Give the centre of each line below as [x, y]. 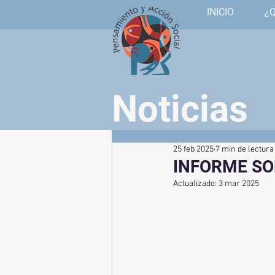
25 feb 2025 [193, 149]
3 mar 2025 [239, 184]
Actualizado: [196, 184]
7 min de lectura [245, 149]
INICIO [220, 12]
